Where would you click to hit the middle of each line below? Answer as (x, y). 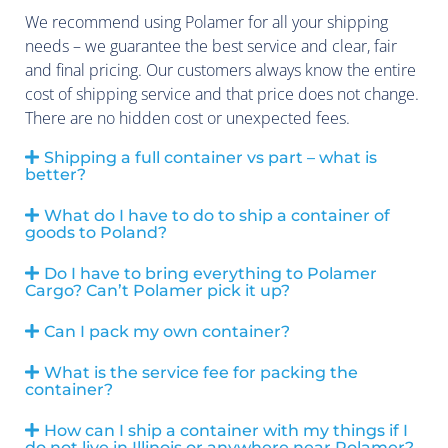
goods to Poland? (96, 232)
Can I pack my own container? (167, 331)
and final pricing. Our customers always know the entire (220, 69)
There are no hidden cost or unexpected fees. (187, 117)
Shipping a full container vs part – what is (211, 157)
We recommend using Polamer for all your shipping (206, 21)
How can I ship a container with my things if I (226, 430)
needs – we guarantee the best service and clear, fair (211, 45)
